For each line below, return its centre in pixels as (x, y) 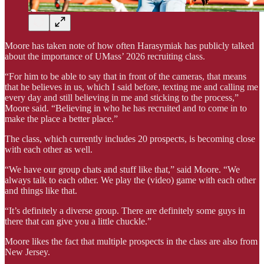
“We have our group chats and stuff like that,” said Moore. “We (122, 169)
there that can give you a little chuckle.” (78, 221)
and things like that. (41, 190)
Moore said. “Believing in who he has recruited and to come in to (126, 108)
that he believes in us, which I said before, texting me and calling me (131, 87)
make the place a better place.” (61, 118)
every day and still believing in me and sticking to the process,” (122, 97)
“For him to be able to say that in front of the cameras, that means (126, 76)
